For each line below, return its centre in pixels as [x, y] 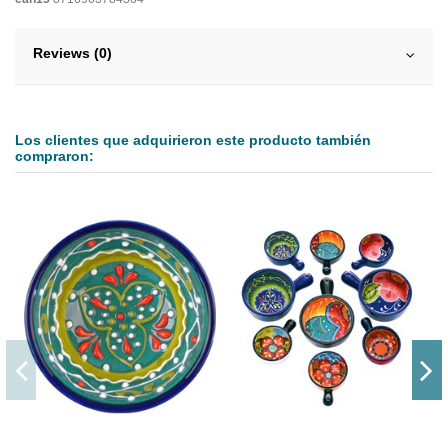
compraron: [54, 156]
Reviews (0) [72, 53]
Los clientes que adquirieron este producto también [193, 140]
